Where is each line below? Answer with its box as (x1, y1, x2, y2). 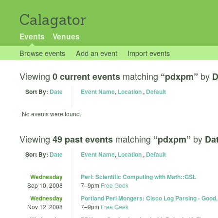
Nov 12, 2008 (27, 202, 63, 211)
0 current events (53, 70, 120, 83)
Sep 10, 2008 (27, 181, 63, 189)
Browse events (19, 48, 65, 58)
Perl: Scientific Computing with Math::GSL (81, 172, 196, 181)
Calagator (19, 11, 87, 29)
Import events (127, 48, 170, 58)
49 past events (53, 132, 113, 145)
